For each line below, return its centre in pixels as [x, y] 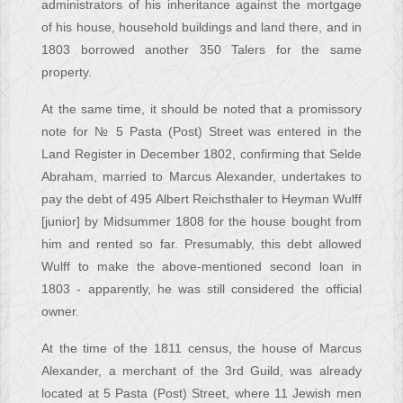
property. [67, 72]
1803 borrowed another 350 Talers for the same [201, 50]
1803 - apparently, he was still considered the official [201, 289]
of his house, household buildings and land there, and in [201, 27]
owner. [61, 312]
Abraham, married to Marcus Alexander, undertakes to [201, 177]
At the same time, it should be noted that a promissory [201, 109]
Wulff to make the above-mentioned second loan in [201, 267]
